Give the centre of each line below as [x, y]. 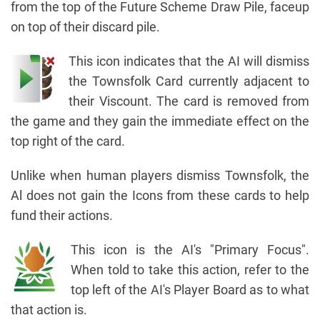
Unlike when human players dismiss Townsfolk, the [160, 176]
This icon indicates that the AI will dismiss [189, 61]
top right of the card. [68, 141]
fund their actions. [62, 216]
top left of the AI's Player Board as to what [190, 290]
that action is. [49, 310]
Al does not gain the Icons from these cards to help [160, 196]
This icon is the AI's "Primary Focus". [190, 250]
